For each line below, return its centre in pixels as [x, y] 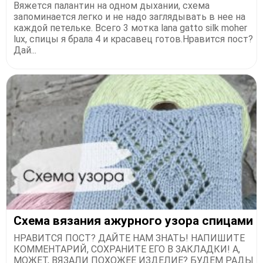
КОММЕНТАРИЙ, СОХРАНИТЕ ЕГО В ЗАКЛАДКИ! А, [127, 249]
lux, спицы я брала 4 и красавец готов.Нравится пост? [133, 39]
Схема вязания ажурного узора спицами [133, 221]
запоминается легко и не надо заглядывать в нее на [129, 17]
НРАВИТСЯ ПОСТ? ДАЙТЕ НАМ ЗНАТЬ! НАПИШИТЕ [129, 238]
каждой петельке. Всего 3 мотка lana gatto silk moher [130, 28]
